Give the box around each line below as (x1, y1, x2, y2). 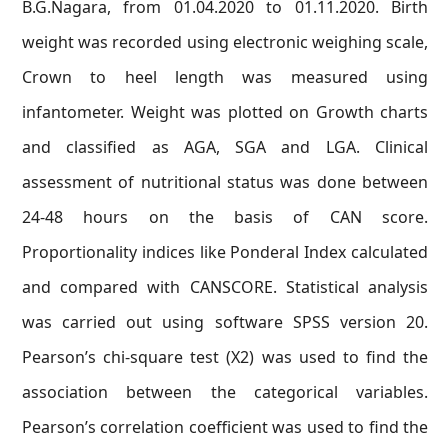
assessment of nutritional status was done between (22, 171, 428, 193)
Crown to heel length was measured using (22, 66, 428, 88)
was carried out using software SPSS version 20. (22, 311, 428, 333)
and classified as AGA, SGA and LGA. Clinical (22, 136, 428, 158)
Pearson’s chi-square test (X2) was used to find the (22, 346, 428, 368)
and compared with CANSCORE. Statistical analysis (22, 276, 428, 298)
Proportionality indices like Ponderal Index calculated (22, 241, 428, 263)
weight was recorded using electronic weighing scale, (22, 31, 428, 53)
